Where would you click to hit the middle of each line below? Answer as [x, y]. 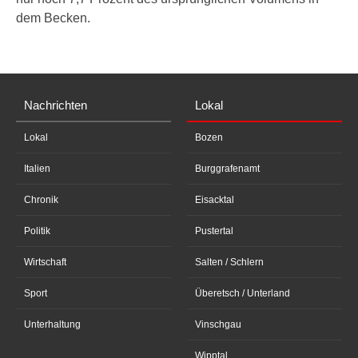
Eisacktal [215, 200]
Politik [37, 231]
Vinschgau [218, 324]
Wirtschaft [45, 262]
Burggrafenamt [227, 169]
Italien [37, 169]
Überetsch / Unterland [243, 293]
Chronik [41, 200]
